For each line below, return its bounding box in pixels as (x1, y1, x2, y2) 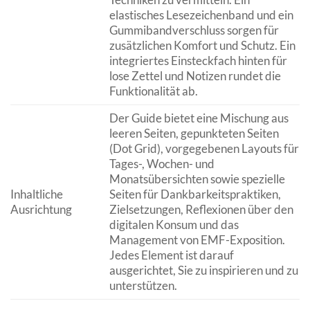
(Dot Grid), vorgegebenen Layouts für (109, 141, 299, 156)
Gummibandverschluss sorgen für (109, 23, 279, 38)
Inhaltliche (10, 187, 63, 202)
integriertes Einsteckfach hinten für (109, 53, 287, 69)
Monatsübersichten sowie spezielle (109, 172, 285, 187)
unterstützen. (109, 278, 177, 293)
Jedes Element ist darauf (109, 248, 234, 263)
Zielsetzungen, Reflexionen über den (109, 202, 293, 217)
